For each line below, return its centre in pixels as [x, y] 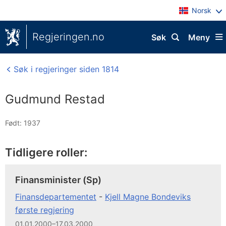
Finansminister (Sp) [58, 180]
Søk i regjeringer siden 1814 [65, 69]
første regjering [45, 210]
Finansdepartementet [56, 197]
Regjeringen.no [68, 37]
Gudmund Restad [55, 99]
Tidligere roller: [46, 152]
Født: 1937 [23, 123]
